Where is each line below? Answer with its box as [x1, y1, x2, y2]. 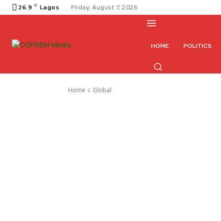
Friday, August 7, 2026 [71, 3, 137, 11]
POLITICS [184, 42, 212, 50]
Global [93, 86, 111, 95]
